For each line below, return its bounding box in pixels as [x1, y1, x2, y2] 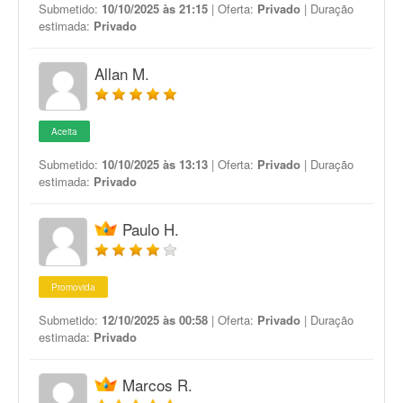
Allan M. [94, 62, 149, 85]
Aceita [51, 125, 77, 138]
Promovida [51, 281, 95, 293]
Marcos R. [122, 373, 193, 396]
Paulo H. [122, 218, 179, 240]
